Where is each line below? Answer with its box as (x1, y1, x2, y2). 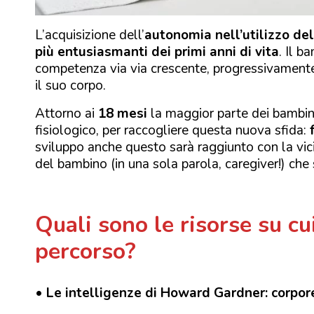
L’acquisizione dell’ (35, 25, 144, 44)
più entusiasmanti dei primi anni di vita (35, 42, 279, 61)
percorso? (35, 235, 136, 266)
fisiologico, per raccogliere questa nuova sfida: (35, 121, 310, 139)
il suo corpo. (35, 76, 106, 95)
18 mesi (98, 104, 147, 123)
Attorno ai (35, 104, 98, 123)
